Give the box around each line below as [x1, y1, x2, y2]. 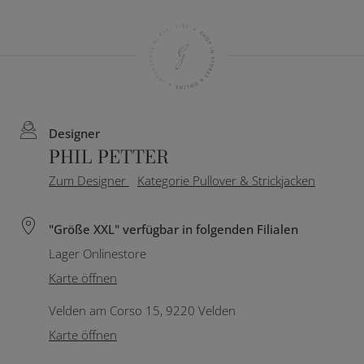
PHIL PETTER [49, 143, 169, 171]
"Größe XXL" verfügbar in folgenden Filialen [49, 221, 298, 237]
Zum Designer [49, 172, 129, 188]
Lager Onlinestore [49, 245, 146, 262]
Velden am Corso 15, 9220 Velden [49, 302, 236, 318]
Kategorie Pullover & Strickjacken [137, 172, 315, 188]
